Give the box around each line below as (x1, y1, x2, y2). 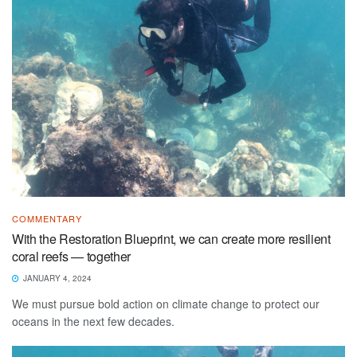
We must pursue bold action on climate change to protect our (12, 295, 320, 312)
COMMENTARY (12, 211, 82, 225)
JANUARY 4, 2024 (21, 272, 92, 284)
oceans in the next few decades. (12, 312, 175, 329)
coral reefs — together (12, 246, 131, 265)
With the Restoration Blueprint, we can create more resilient (12, 229, 331, 248)
